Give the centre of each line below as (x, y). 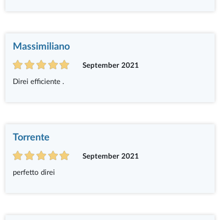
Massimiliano (41, 47)
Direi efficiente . (39, 82)
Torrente (31, 138)
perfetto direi (34, 173)
